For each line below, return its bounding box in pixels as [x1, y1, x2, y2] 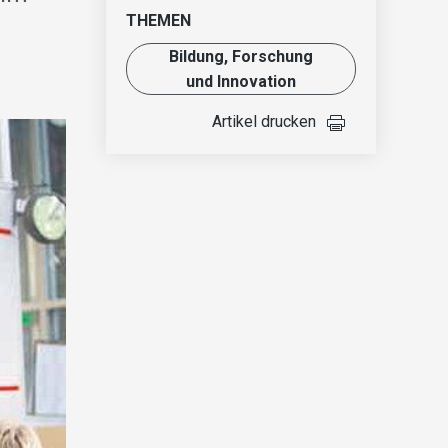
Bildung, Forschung [169, 47, 313, 67]
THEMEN [126, 11, 191, 31]
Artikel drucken [212, 112, 316, 132]
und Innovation [186, 72, 296, 92]
